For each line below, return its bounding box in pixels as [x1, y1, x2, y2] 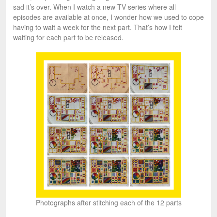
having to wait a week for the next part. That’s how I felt [13, 22, 182, 32]
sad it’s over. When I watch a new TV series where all [13, 2, 176, 12]
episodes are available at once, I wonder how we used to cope [13, 12, 204, 22]
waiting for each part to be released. [13, 32, 124, 43]
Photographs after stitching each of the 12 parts [35, 198, 182, 208]
